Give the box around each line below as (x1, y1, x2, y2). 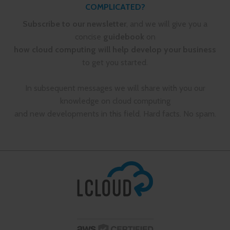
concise (74, 32, 103, 42)
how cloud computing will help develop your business (14, 45, 216, 55)
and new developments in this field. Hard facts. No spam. (14, 109, 216, 119)
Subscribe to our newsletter (23, 19, 126, 29)
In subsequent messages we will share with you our (25, 83, 205, 93)
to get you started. (82, 57, 148, 68)
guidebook (103, 32, 144, 42)
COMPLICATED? (85, 2, 145, 12)
